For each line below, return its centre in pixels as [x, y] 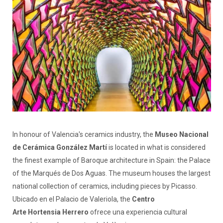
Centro [143, 199]
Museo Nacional [181, 134]
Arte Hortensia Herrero [50, 212]
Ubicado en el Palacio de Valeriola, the [72, 199]
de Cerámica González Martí [59, 147]
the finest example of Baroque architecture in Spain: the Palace [111, 160]
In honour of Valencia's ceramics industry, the [83, 134]
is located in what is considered [156, 147]
